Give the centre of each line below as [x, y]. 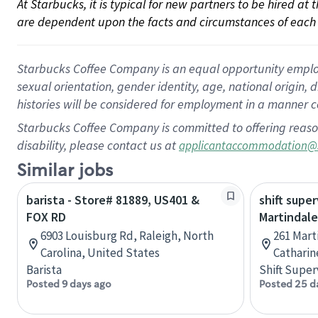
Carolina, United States [100, 253]
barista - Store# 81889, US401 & [113, 200]
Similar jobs [65, 171]
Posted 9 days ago [69, 284]
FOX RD [46, 217]
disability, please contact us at [98, 145]
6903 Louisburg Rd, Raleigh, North [127, 236]
